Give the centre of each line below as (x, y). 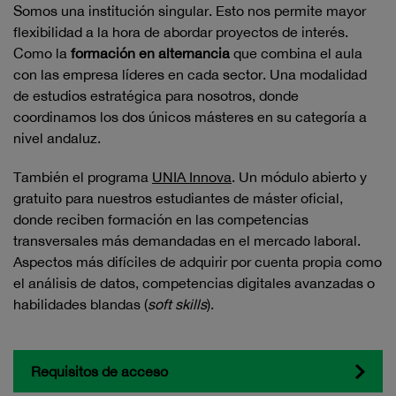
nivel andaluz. (57, 138)
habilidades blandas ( (80, 304)
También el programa (83, 177)
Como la (42, 53)
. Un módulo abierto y (299, 177)
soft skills (177, 304)
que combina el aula (296, 53)
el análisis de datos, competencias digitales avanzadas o (194, 283)
